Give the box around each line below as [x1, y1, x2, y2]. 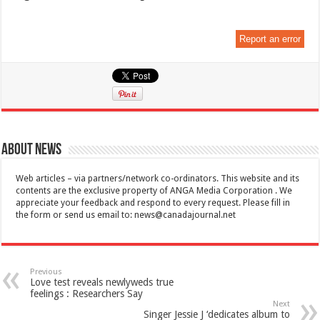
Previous [30, 267, 63, 277]
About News [1, 142, 62, 159]
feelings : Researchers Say [30, 288, 144, 300]
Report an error [239, 34, 301, 45]
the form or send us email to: [16, 210, 135, 221]
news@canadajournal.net [134, 210, 236, 221]
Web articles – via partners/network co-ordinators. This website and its [16, 174, 300, 184]
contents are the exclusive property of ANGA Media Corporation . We [16, 186, 293, 196]
